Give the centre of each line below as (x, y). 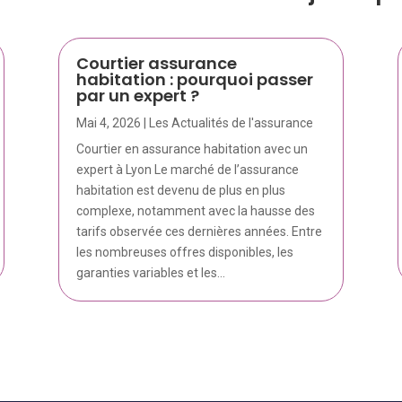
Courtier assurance (156, 64)
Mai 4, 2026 (108, 123)
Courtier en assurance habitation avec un (192, 149)
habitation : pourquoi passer (194, 80)
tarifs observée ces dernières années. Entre (199, 232)
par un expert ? (137, 96)
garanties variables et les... (150, 273)
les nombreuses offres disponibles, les (184, 253)
